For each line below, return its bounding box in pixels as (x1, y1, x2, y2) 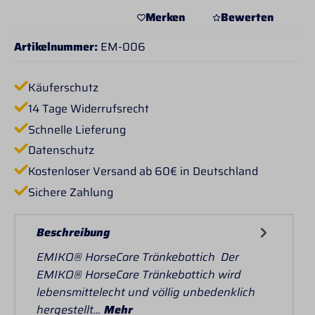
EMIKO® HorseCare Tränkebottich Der (37, 247, 239, 266)
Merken (145, 8, 185, 26)
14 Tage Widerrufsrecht (28, 99, 149, 117)
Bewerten (220, 8, 274, 26)
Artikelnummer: (14, 38, 101, 56)
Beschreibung (37, 223, 110, 241)
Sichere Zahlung (28, 183, 113, 201)
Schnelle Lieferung (28, 120, 126, 139)
